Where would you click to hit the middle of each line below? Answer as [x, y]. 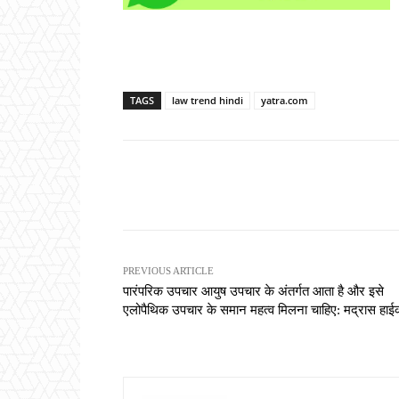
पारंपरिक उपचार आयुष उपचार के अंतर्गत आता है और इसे [253, 292]
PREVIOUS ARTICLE [168, 271]
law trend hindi [208, 101]
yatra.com [285, 101]
